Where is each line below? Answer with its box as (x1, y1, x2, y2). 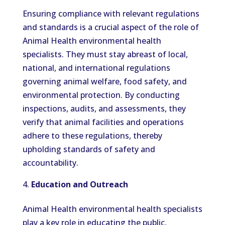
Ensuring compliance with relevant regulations (22, 8, 199, 19)
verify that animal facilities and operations (22, 117, 184, 128)
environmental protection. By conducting (22, 89, 180, 100)
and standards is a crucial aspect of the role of (22, 22, 199, 33)
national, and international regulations (22, 62, 170, 73)
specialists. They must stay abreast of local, (22, 49, 188, 60)
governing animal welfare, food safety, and (22, 76, 187, 87)
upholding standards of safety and (22, 144, 155, 155)
